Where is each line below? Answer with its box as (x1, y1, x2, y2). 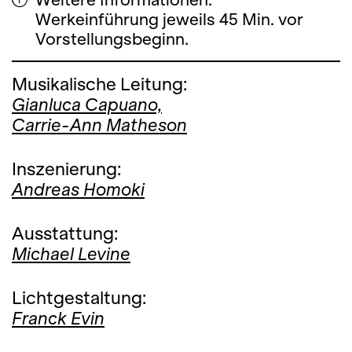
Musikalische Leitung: (12, 74, 188, 94)
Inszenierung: (12, 159, 122, 179)
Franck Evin (12, 308, 104, 328)
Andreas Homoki (12, 179, 145, 200)
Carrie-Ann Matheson (12, 115, 187, 135)
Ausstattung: (12, 223, 119, 244)
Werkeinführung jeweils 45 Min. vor (35, 10, 303, 28)
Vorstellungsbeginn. (35, 30, 189, 48)
